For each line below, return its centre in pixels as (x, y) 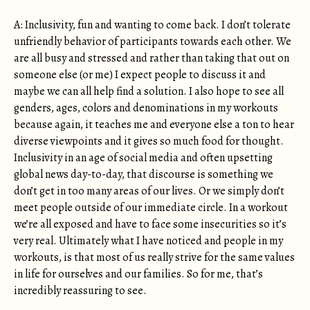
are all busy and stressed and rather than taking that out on (152, 58)
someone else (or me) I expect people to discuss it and (140, 75)
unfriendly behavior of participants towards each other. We (153, 42)
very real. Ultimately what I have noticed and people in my (148, 241)
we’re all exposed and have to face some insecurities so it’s (150, 224)
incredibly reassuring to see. (80, 291)
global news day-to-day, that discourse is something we (144, 174)
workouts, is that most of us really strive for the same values (154, 257)
